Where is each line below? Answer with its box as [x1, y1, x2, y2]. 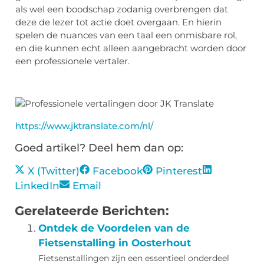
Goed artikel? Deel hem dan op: [15, 141, 183, 155]
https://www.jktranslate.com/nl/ [15, 120, 153, 132]
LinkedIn [15, 180, 60, 192]
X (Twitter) [28, 165, 80, 177]
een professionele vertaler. [15, 55, 130, 67]
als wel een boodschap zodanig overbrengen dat [15, 3, 228, 15]
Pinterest [156, 165, 202, 177]
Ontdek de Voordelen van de [38, 222, 190, 235]
